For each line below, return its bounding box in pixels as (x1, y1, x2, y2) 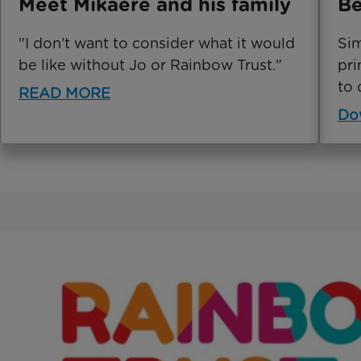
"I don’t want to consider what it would (19, 34, 295, 52)
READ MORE (19, 84, 110, 102)
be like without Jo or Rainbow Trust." (19, 56, 282, 73)
